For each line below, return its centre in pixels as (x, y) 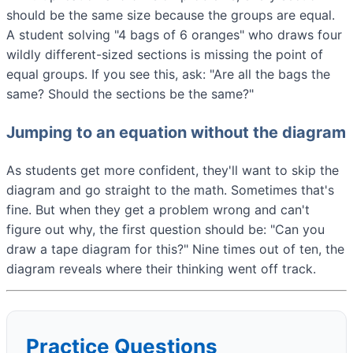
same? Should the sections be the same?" (130, 93)
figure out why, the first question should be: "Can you (165, 229)
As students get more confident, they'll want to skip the (173, 170)
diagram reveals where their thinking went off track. (161, 268)
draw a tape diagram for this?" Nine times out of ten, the (175, 249)
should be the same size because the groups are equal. (171, 15)
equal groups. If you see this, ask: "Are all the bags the (168, 74)
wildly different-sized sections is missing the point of (165, 54)
